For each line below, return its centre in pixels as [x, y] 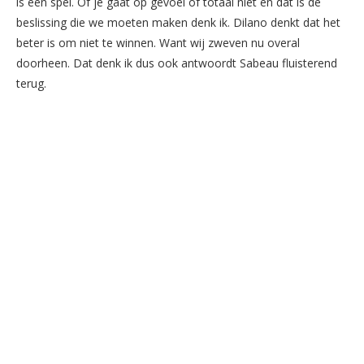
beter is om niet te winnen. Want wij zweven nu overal [158, 42]
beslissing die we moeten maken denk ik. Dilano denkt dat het [178, 22]
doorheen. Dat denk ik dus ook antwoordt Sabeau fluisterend [177, 63]
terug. [31, 83]
